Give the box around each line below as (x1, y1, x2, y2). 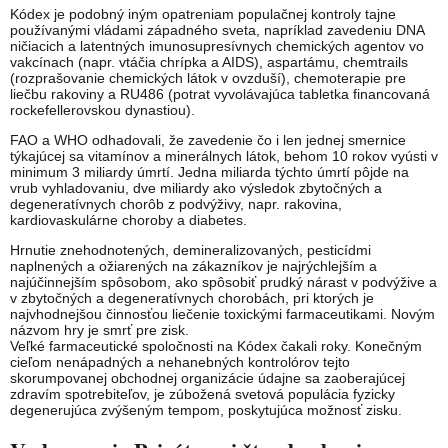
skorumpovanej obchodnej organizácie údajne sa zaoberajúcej (10, 369, 405, 386)
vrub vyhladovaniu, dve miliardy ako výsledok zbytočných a (10, 179, 382, 196)
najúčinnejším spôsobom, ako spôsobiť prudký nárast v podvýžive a (10, 273, 437, 290)
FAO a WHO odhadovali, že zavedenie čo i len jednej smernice (10, 131, 406, 148)
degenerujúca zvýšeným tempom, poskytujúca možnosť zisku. (10, 401, 402, 418)
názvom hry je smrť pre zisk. (10, 321, 189, 338)
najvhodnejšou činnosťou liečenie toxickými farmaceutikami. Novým (10, 305, 435, 322)
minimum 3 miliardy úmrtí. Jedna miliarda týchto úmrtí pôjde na (10, 163, 409, 180)
